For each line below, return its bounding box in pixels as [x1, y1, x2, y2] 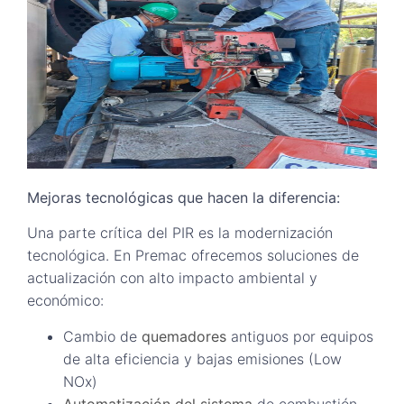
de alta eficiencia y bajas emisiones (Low [63, 349, 342, 368]
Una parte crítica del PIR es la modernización [27, 224, 333, 243]
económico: [27, 291, 104, 310]
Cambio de [63, 326, 142, 345]
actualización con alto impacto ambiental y [27, 269, 317, 288]
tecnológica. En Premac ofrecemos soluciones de [27, 246, 359, 265]
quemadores [142, 326, 226, 345]
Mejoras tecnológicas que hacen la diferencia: [27, 188, 340, 207]
